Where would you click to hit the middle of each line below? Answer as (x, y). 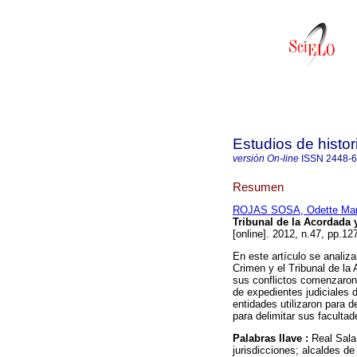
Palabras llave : (272, 339)
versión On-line (266, 159)
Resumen (258, 186)
